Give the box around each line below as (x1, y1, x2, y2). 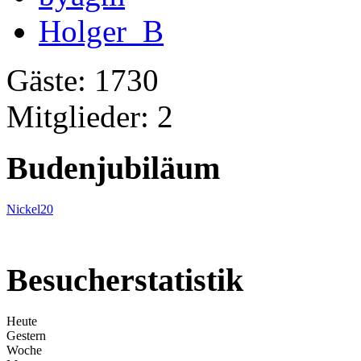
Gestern (6, 328, 46, 342)
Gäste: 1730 (6, 62, 159, 98)
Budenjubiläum (6, 150, 220, 187)
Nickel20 (6, 202, 53, 217)
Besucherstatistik (6, 261, 243, 298)
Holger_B (39, 13, 164, 48)
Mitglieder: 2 (6, 98, 173, 134)
